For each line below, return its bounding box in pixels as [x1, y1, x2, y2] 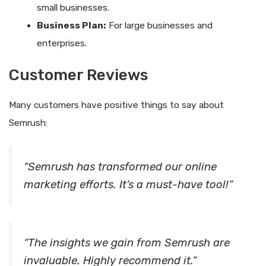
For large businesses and [106, 20, 213, 31]
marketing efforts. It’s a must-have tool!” [24, 178, 233, 191]
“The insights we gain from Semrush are [24, 236, 230, 249]
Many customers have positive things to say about [9, 100, 224, 111]
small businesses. [36, 2, 109, 14]
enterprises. [36, 38, 87, 49]
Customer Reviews [9, 66, 148, 85]
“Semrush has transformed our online [24, 160, 217, 173]
